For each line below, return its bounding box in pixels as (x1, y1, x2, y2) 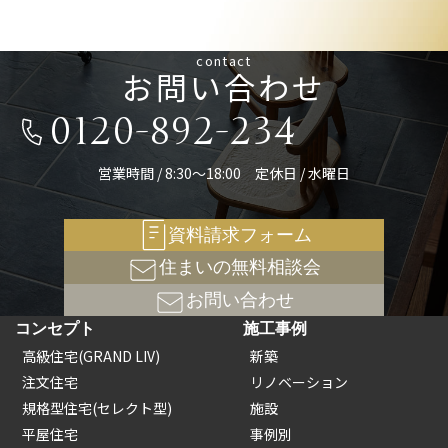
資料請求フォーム (168, 225, 312, 246)
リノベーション (249, 372, 348, 393)
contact (196, 51, 252, 71)
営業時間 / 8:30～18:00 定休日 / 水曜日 (98, 163, 350, 184)
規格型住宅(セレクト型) (22, 398, 172, 419)
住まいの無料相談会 (159, 257, 321, 278)
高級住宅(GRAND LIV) (22, 346, 160, 367)
